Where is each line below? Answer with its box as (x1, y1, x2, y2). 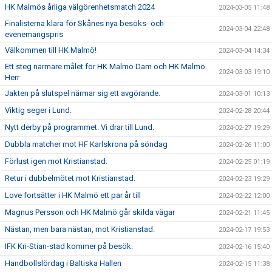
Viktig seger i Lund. (5, 106, 72, 115)
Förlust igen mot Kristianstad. (5, 157, 107, 166)
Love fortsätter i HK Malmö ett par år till (5, 191, 141, 200)
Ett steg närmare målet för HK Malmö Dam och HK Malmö (5, 62, 205, 72)
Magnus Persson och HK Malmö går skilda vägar (5, 208, 175, 217)
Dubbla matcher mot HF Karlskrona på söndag (5, 140, 168, 149)
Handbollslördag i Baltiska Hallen (5, 259, 121, 268)
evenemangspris (5, 30, 63, 39)
